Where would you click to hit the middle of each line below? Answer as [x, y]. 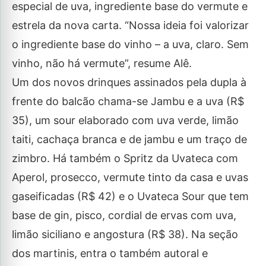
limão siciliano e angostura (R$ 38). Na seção [125, 234]
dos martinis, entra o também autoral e [110, 253]
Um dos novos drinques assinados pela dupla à [129, 82]
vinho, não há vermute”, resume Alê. [102, 63]
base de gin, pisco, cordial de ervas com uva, [124, 215]
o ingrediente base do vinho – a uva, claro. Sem [130, 44]
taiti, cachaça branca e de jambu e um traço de [129, 139]
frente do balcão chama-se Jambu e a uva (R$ [128, 101]
